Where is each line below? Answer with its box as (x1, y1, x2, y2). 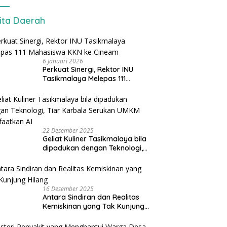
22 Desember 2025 (43, 126, 94, 135)
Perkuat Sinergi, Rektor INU (43, 65, 134, 74)
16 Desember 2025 (43, 184, 94, 194)
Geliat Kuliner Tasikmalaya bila (43, 134, 147, 144)
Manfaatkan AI (43, 162, 93, 171)
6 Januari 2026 (43, 57, 84, 66)
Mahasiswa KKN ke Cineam (43, 83, 134, 93)
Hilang (43, 211, 64, 220)
